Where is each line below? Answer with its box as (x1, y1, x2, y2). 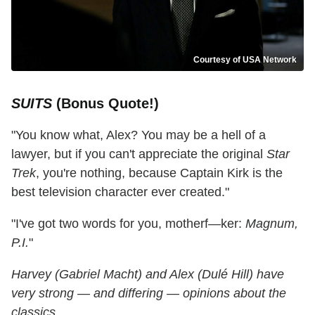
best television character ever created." (11, 184, 229, 199)
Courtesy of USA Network (193, 54, 297, 65)
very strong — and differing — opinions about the (11, 285, 286, 300)
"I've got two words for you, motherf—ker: (11, 216, 245, 231)
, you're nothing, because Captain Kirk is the (36, 165, 283, 180)
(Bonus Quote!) (52, 95, 159, 111)
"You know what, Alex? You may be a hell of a (11, 127, 266, 142)
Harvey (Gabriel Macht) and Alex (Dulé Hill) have (11, 266, 284, 281)
